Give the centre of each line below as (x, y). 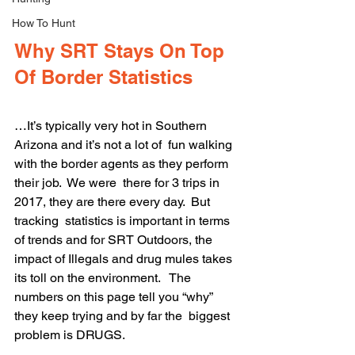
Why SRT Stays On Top (122, 51)
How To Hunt (44, 23)
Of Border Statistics (103, 77)
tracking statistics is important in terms (124, 221)
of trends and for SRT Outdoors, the (116, 240)
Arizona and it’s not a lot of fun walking (125, 145)
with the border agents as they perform (123, 164)
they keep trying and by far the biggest (124, 316)
